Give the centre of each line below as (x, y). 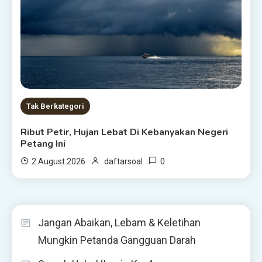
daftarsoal (124, 161)
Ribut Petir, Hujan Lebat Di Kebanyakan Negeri (125, 132)
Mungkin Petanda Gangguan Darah (117, 240)
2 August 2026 (59, 161)
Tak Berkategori (56, 106)
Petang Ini (43, 144)
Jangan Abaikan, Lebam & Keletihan (119, 222)
